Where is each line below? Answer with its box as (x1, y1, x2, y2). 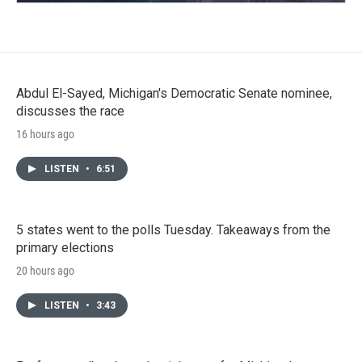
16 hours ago (16, 127, 74, 141)
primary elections (16, 239, 114, 255)
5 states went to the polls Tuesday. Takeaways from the (16, 221, 330, 238)
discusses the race (16, 103, 124, 119)
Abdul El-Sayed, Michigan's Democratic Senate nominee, (16, 85, 332, 101)
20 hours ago (16, 263, 74, 277)
